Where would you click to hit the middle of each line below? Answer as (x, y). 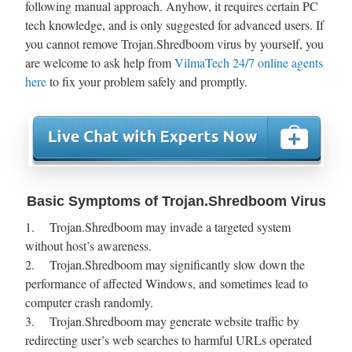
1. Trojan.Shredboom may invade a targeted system (158, 226)
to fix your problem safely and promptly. (148, 81)
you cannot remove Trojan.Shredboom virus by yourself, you (174, 43)
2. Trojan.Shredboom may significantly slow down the (165, 264)
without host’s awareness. (88, 245)
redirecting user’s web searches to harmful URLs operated (169, 339)
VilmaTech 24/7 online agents (249, 62)
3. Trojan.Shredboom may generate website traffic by (162, 321)
